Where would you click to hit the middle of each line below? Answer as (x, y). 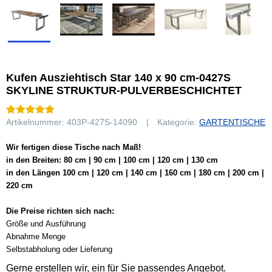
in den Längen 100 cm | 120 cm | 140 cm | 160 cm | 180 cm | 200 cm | (135, 173)
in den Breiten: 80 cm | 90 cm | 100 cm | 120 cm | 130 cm (112, 160)
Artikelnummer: (36, 122)
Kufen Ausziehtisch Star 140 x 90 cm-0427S (118, 78)
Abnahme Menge (36, 236)
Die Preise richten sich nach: (60, 211)
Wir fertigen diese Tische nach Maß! (73, 147)
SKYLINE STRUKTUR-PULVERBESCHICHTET (124, 90)
